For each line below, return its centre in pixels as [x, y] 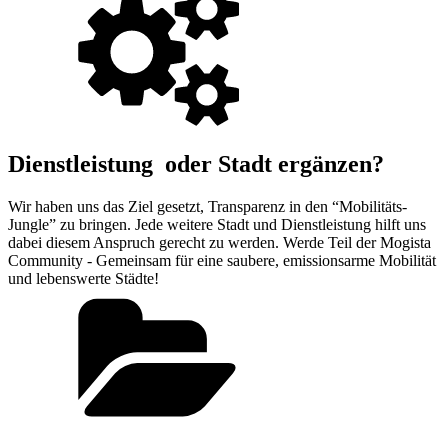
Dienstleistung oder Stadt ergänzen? [196, 163]
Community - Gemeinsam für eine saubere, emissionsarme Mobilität [222, 260]
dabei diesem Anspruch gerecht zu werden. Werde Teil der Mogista [219, 242]
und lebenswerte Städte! [83, 278]
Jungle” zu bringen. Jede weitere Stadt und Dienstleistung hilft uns [217, 224]
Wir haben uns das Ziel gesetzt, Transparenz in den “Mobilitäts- [207, 206]
